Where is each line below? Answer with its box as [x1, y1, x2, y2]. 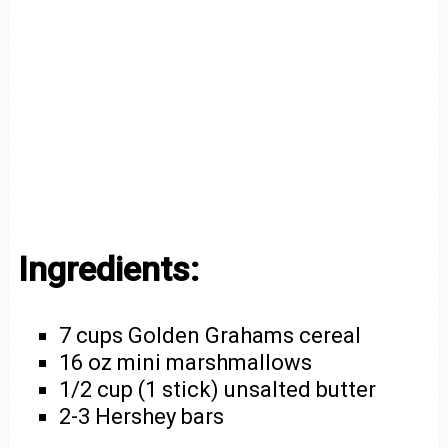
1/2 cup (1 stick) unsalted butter [59, 377, 377, 403]
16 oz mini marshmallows [59, 350, 313, 376]
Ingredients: [17, 249, 199, 290]
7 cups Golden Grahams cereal [59, 323, 362, 349]
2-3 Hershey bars [59, 404, 225, 430]
